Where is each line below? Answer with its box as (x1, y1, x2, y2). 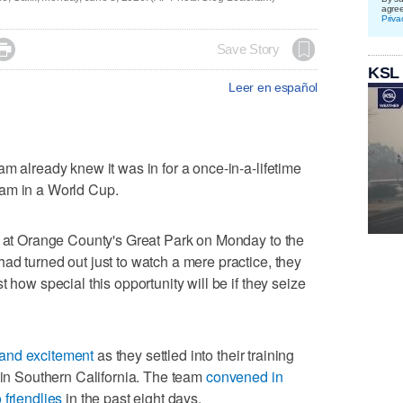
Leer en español (228, 79, 318, 94)
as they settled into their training (94, 344, 295, 365)
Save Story (216, 41, 280, 57)
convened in (205, 365, 283, 387)
